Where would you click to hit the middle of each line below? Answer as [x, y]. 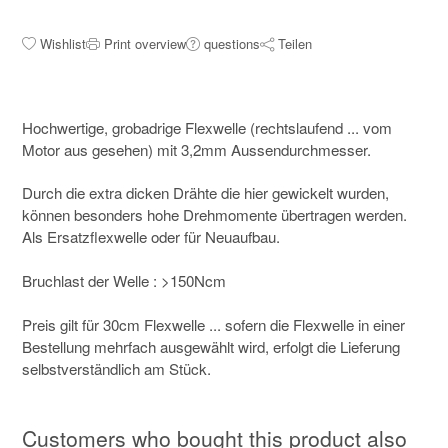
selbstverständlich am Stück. [116, 369]
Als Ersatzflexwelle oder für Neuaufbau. [150, 237]
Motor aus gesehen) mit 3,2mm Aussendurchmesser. [196, 150]
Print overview [144, 44]
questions [231, 44]
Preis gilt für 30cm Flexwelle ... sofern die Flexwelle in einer [213, 325]
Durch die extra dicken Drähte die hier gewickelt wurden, [205, 193]
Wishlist [62, 44]
